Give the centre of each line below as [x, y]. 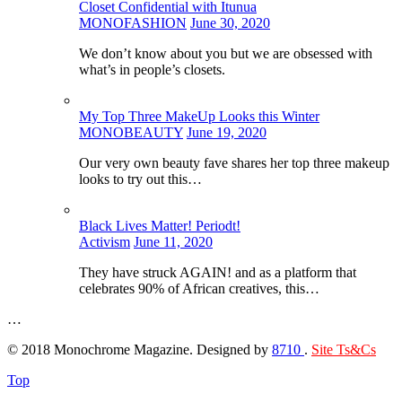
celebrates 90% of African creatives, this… [199, 288]
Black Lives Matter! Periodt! [160, 225]
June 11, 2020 [173, 241]
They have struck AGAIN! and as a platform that [218, 272]
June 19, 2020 [227, 132]
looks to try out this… [140, 179]
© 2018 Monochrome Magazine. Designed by [140, 349]
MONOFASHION [133, 22]
